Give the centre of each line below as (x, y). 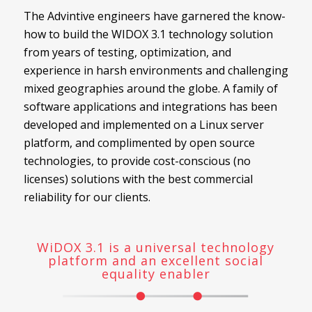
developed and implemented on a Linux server (143, 124)
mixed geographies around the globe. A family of (150, 88)
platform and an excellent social (156, 260)
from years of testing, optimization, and (127, 52)
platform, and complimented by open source (139, 142)
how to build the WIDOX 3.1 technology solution (148, 34)
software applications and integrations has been (150, 106)
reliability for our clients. (87, 197)
